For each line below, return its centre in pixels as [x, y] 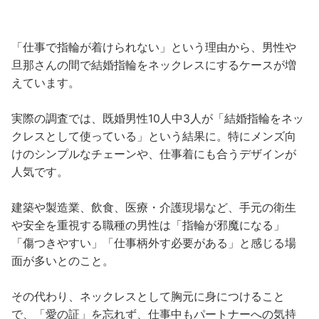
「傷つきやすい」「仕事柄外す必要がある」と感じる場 [154, 244]
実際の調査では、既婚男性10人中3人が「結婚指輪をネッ [158, 119]
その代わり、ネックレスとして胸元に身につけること [148, 297]
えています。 [46, 83]
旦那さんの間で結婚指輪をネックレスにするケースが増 [154, 66]
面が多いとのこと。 [63, 261]
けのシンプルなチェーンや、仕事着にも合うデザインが [154, 155]
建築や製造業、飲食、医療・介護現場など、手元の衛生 [154, 208]
